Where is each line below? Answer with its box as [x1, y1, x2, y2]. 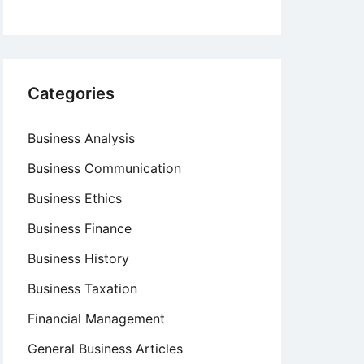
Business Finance [28, 220, 132, 236]
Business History [28, 250, 129, 266]
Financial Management [28, 310, 165, 327]
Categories [28, 84, 115, 103]
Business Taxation [28, 280, 137, 297]
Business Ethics [28, 190, 122, 206]
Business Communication [28, 160, 181, 176]
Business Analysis [28, 130, 135, 146]
